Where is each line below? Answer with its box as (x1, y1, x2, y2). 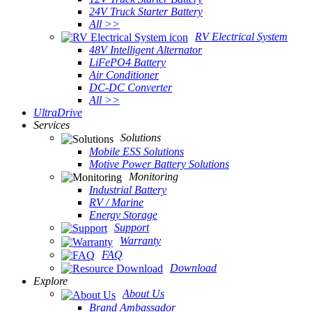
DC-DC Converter (89, 81, 172, 94)
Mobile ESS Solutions (89, 145, 184, 157)
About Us (123, 288, 164, 300)
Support (114, 221, 149, 233)
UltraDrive (33, 107, 82, 119)
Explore (33, 275, 68, 288)
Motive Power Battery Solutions (89, 157, 229, 170)
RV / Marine (89, 196, 143, 208)
